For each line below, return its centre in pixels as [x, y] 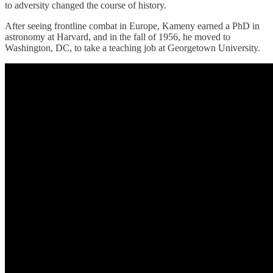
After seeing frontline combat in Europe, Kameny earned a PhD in [132, 26]
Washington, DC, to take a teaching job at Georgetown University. [133, 48]
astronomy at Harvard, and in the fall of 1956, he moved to [118, 37]
